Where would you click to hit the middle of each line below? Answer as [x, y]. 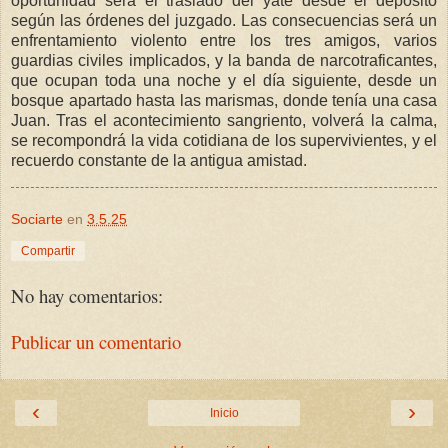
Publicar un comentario [96, 342]
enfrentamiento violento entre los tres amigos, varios [224, 41]
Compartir [48, 251]
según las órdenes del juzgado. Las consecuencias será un [224, 21]
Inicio [224, 412]
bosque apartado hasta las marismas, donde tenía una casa [224, 101]
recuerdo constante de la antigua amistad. [159, 161]
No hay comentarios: [87, 295]
